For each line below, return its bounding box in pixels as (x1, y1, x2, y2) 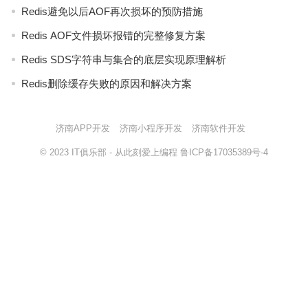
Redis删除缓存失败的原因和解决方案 (21, 78, 192, 89)
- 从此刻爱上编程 (107, 147, 180, 157)
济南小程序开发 (120, 123, 182, 133)
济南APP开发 (56, 123, 110, 133)
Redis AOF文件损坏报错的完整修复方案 (21, 30, 206, 41)
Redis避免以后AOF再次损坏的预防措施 (21, 5, 203, 17)
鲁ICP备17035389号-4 (180, 147, 268, 157)
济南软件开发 (192, 123, 245, 133)
